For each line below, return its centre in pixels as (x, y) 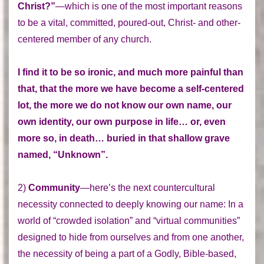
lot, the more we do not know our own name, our (125, 105)
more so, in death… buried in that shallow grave (124, 138)
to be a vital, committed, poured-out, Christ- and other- (129, 22)
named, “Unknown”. (63, 154)
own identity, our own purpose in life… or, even (122, 121)
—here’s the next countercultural (148, 187)
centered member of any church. (85, 39)
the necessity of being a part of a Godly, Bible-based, (127, 253)
